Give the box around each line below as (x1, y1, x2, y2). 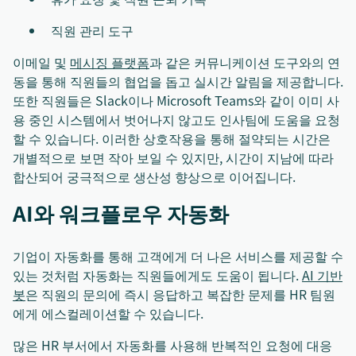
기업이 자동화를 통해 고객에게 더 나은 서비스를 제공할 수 (13, 246, 343, 266)
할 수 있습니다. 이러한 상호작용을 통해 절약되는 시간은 (13, 129, 331, 149)
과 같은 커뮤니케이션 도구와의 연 (149, 52, 340, 72)
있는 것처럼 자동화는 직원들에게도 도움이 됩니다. (13, 265, 302, 285)
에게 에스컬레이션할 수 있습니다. (13, 304, 203, 323)
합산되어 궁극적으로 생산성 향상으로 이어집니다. (13, 167, 296, 187)
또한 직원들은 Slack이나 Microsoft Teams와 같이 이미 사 (13, 91, 339, 110)
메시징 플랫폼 (70, 52, 149, 72)
